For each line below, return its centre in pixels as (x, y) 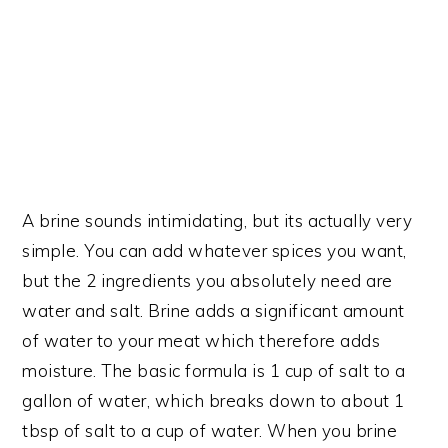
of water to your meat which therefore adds (201, 340)
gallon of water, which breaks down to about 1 (213, 400)
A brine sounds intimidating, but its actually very (217, 220)
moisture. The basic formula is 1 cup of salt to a (214, 370)
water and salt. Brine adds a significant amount (213, 310)
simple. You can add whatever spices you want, (214, 250)
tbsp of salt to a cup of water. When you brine (210, 430)
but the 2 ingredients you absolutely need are (207, 280)
